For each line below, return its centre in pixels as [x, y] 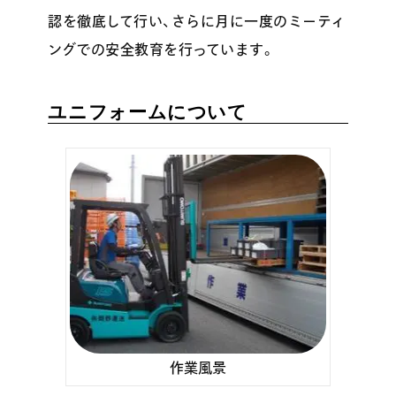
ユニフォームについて [148, 111]
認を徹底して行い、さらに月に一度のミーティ [197, 21]
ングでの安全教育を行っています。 [162, 49]
